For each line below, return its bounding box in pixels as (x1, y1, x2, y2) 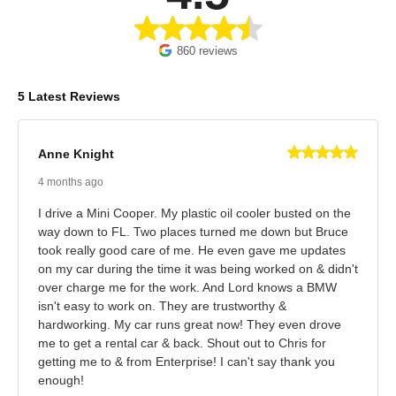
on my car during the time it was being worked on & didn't (38, 261, 358, 276)
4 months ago (38, 175, 103, 188)
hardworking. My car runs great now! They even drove (38, 316, 341, 331)
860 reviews (177, 43, 238, 57)
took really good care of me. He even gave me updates (38, 242, 346, 257)
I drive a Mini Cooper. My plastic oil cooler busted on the (38, 205, 351, 220)
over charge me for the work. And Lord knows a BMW (38, 279, 337, 294)
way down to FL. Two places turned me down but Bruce (38, 224, 348, 239)
